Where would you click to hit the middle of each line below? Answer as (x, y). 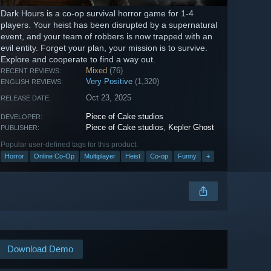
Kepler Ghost (191, 128)
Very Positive (109, 82)
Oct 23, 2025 (109, 98)
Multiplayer (100, 156)
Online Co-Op (54, 156)
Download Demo (40, 249)
